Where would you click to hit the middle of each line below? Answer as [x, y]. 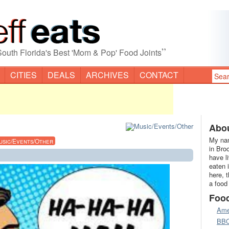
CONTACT [159, 75]
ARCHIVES [107, 75]
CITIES [24, 75]
